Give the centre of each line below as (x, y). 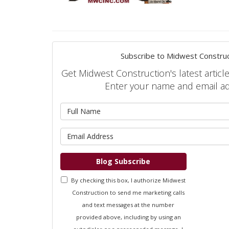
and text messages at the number (129, 204)
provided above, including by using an (128, 217)
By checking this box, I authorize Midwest (129, 180)
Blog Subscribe (123, 161)
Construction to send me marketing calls (129, 192)
